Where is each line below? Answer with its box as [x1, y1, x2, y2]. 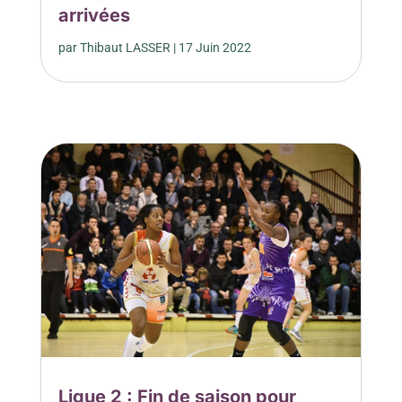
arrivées [57, 4, 130, 27]
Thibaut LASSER [79, 40, 170, 56]
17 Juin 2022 [178, 40, 251, 56]
